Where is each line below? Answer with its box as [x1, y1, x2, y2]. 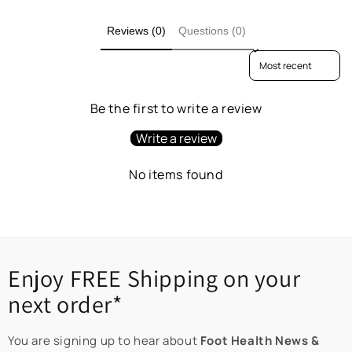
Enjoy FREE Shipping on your [8, 262, 301, 295]
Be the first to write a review [90, 100, 262, 118]
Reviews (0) [106, 24, 166, 37]
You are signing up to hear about [8, 332, 200, 350]
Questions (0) [178, 24, 246, 37]
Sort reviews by [249, 50, 321, 64]
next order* [8, 288, 123, 321]
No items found [129, 166, 223, 184]
